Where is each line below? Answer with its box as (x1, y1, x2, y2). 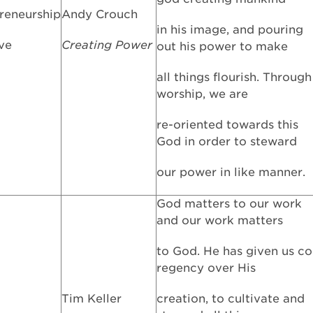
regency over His (156, 261, 256, 275)
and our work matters (156, 214, 283, 227)
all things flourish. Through (156, 71, 312, 84)
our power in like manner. (156, 166, 305, 179)
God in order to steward (156, 135, 297, 148)
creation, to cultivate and (156, 292, 305, 305)
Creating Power (61, 38, 152, 52)
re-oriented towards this (156, 118, 298, 131)
